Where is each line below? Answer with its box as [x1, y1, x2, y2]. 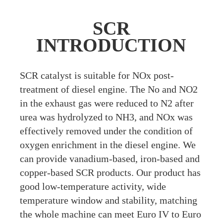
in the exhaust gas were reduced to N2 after [20, 98, 194, 109]
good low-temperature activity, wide [20, 181, 166, 192]
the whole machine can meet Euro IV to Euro [20, 209, 201, 220]
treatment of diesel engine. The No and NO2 [20, 84, 198, 95]
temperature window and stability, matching [20, 195, 197, 206]
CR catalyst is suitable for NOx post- [25, 70, 174, 81]
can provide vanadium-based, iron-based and [20, 153, 200, 165]
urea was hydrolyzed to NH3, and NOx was [20, 111, 193, 123]
